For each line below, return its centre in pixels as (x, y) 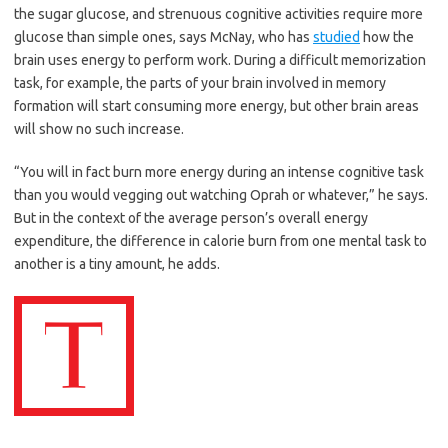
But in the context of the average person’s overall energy (191, 217)
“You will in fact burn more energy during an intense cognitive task (219, 171)
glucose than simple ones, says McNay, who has (163, 36)
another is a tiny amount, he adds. (117, 263)
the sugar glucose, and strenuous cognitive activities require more (218, 13)
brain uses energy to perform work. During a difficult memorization (220, 59)
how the (387, 36)
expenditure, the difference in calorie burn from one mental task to (220, 240)
